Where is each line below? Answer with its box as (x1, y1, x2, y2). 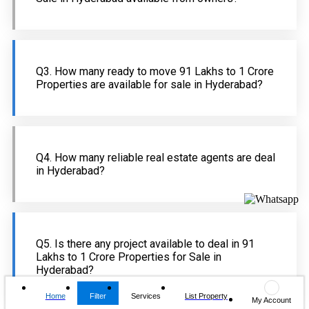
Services (130, 291, 161, 300)
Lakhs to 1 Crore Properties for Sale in (36, 250, 221, 264)
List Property (184, 291, 228, 300)
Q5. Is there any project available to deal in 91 (36, 237, 255, 251)
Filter (90, 291, 107, 300)
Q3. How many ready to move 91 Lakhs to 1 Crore (36, 65, 274, 79)
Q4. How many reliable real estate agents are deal (36, 151, 275, 165)
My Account (252, 296, 292, 304)
